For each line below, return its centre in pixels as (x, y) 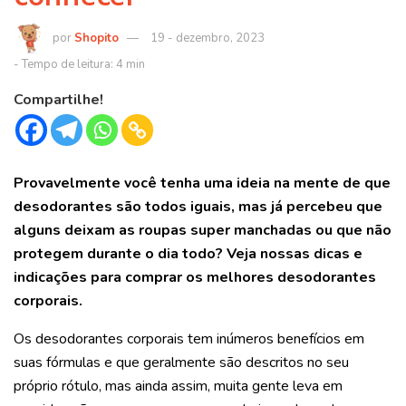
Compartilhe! (58, 100)
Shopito (97, 38)
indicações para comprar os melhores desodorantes (195, 277)
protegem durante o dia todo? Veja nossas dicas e (188, 254)
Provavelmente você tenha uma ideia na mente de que (202, 183)
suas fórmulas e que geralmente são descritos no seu (181, 362)
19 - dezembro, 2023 (208, 38)
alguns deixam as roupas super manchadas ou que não (203, 230)
